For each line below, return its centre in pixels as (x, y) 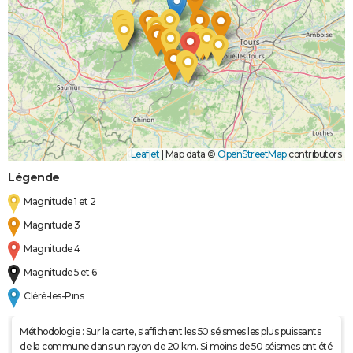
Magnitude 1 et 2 (60, 202)
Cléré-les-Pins (54, 296)
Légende (34, 178)
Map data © (190, 154)
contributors (314, 154)
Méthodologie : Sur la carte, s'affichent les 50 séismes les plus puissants (170, 332)
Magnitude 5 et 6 (60, 273)
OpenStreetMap (252, 154)
